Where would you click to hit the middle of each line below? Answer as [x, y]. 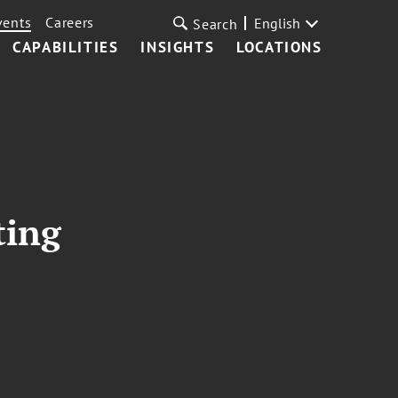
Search [215, 24]
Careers [70, 22]
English [277, 23]
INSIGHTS [178, 47]
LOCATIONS [279, 47]
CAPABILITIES [66, 47]
